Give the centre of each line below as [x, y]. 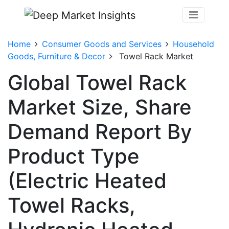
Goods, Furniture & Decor [56, 56]
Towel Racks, [72, 205]
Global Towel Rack [97, 82]
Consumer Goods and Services [102, 44]
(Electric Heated [87, 180]
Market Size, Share [100, 107]
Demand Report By [100, 131]
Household [193, 44]
